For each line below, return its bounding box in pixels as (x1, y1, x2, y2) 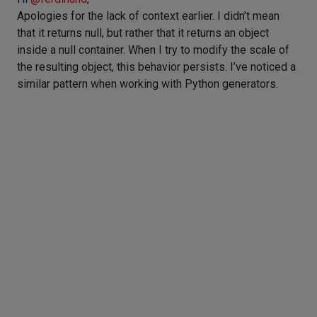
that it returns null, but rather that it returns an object (17, 26, 269, 40)
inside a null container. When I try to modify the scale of (17, 43, 289, 57)
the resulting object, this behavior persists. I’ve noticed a (17, 60, 296, 74)
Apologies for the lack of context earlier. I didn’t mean (17, 9, 279, 23)
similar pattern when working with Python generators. (17, 77, 278, 91)
